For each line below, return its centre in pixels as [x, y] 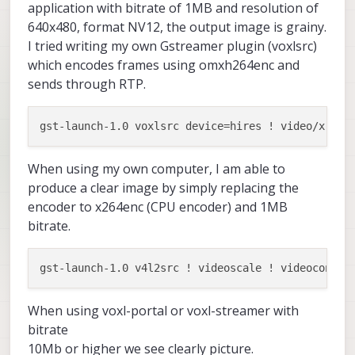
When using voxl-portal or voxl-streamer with [163, 311]
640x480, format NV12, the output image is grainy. [177, 27]
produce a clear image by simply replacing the [163, 188]
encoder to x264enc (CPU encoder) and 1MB [158, 207]
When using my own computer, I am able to [157, 169]
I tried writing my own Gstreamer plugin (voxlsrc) [172, 46]
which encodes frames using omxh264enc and [164, 65]
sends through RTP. [87, 84]
